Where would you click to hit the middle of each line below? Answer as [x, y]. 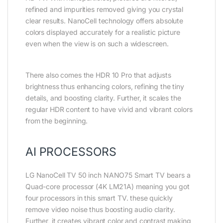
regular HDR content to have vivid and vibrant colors [109, 110]
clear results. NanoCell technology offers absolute [104, 21]
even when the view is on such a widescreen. [97, 44]
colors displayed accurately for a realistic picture [103, 32]
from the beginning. [57, 121]
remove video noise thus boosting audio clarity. [100, 210]
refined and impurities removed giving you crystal [105, 9]
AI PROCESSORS [71, 152]
